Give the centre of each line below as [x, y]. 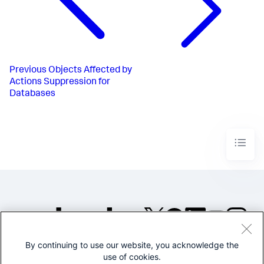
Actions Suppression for [60, 82]
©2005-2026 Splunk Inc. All [196, 246]
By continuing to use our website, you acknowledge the [132, 245]
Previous [28, 70]
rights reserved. [195, 256]
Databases [32, 94]
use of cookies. [132, 257]
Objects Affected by [90, 70]
